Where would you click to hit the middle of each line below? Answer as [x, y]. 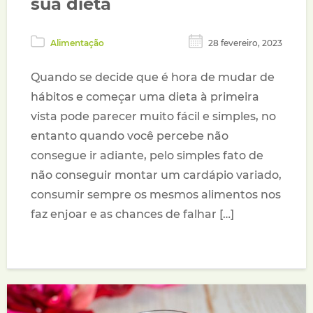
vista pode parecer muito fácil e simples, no [154, 117]
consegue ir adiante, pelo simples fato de [147, 156]
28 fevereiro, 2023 [245, 43]
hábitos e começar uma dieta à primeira [145, 97]
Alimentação [78, 43]
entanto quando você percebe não [130, 136]
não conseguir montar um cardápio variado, [156, 175]
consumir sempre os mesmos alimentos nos [156, 195]
